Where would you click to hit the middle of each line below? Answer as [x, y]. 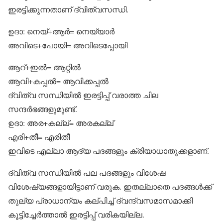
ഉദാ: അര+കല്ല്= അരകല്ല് [61, 123]
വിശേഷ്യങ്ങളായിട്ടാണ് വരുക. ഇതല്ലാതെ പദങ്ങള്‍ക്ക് [110, 186]
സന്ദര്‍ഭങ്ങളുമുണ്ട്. [43, 109]
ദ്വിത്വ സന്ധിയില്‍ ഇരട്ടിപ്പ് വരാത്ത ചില [83, 95]
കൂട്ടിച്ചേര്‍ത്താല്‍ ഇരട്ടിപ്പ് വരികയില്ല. [76, 214]
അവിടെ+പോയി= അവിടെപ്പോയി [68, 45]
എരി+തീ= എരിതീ [39, 137]
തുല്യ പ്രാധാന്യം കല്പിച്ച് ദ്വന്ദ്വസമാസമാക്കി [100, 200]
